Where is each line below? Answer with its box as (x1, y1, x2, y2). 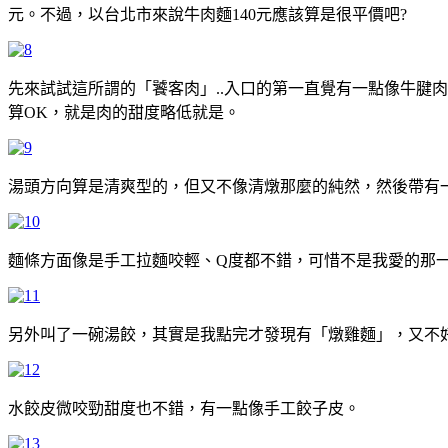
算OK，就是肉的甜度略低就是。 (8, 103, 240, 121)
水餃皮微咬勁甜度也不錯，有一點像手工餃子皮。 (8, 399, 360, 417)
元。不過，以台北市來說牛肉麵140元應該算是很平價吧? (8, 5, 407, 23)
